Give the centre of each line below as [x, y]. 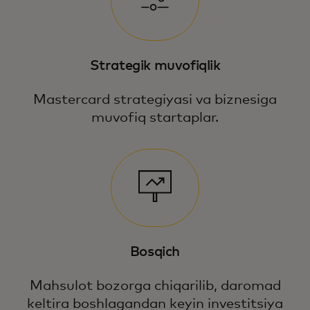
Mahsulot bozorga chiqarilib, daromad [155, 286]
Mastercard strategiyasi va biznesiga [155, 99]
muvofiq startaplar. [155, 117]
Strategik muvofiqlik [155, 65]
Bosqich [155, 252]
